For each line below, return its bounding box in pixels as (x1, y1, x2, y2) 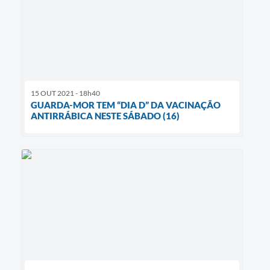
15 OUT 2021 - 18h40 (31, 88, 100, 98)
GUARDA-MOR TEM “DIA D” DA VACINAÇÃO (31, 99, 221, 110)
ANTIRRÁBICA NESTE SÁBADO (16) (31, 110, 180, 121)
